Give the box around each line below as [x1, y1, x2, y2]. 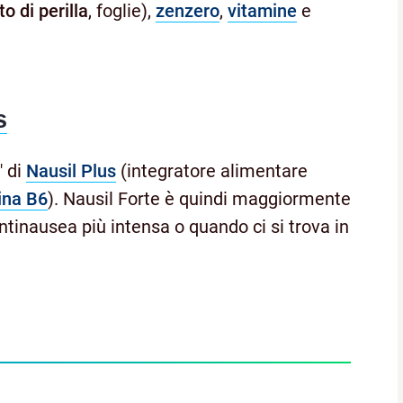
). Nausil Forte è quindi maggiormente [48, 188, 351, 210]
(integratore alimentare [116, 160, 308, 183]
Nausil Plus [26, 160, 116, 183]
